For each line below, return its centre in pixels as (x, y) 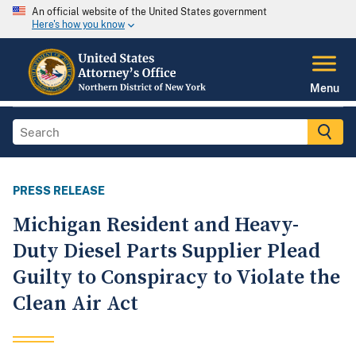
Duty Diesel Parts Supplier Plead (166, 252)
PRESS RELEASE (59, 191)
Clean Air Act (75, 304)
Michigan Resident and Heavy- (156, 226)
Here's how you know (78, 25)
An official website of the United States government (149, 12)
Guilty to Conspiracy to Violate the (176, 278)
